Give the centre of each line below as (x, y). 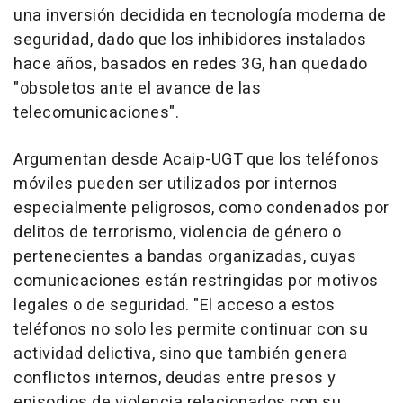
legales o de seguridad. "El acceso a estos (174, 305)
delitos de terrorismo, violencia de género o (177, 232)
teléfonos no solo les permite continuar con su (191, 329)
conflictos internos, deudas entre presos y (175, 378)
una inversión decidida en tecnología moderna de (200, 15)
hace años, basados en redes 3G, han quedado (191, 64)
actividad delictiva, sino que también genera (180, 354)
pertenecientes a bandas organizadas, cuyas (185, 256)
